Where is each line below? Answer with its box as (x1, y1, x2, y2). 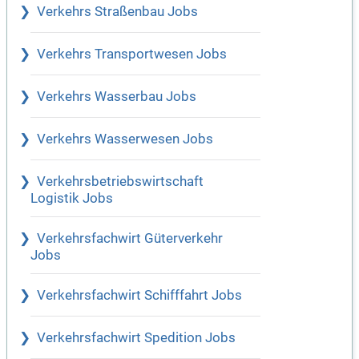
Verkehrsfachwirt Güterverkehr (37, 231, 223, 247)
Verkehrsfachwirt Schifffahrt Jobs (37, 288, 242, 304)
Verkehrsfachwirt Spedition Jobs (37, 330, 236, 346)
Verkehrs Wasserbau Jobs (37, 89, 196, 105)
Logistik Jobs (30, 191, 113, 207)
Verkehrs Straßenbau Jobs (37, 4, 198, 20)
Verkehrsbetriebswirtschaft (37, 174, 204, 190)
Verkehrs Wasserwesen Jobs (37, 131, 213, 147)
